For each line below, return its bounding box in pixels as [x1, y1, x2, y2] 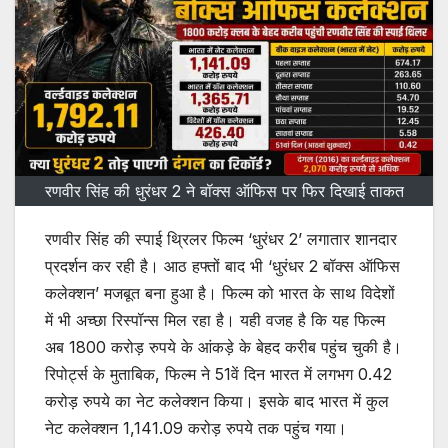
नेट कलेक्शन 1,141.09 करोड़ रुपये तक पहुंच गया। [45, 418, 347, 439]
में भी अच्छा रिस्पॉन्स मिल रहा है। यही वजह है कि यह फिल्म [45, 310, 385, 331]
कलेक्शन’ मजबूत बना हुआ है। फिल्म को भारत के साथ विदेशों [45, 283, 395, 304]
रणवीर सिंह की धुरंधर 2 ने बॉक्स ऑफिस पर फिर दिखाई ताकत [44, 181, 404, 202]
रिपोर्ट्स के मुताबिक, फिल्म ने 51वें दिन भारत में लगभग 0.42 [45, 364, 392, 385]
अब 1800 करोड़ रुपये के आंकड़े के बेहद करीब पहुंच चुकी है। [45, 337, 402, 358]
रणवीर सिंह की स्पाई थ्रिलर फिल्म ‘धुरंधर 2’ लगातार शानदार [45, 229, 397, 250]
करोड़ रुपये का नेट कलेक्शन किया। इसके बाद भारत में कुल [45, 391, 389, 412]
